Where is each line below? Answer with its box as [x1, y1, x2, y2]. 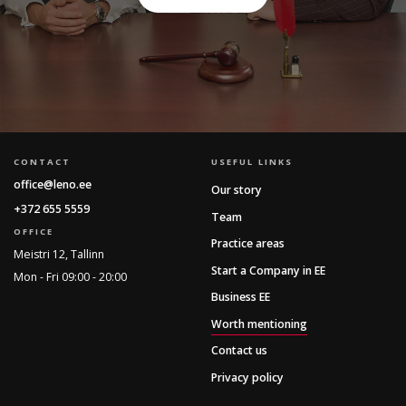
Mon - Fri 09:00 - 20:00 [14, 269, 127, 285]
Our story [210, 182, 262, 198]
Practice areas [210, 236, 285, 252]
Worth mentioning [210, 315, 307, 332]
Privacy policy [210, 369, 284, 385]
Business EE [210, 289, 270, 305]
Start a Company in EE [210, 262, 325, 278]
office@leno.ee [14, 177, 92, 193]
